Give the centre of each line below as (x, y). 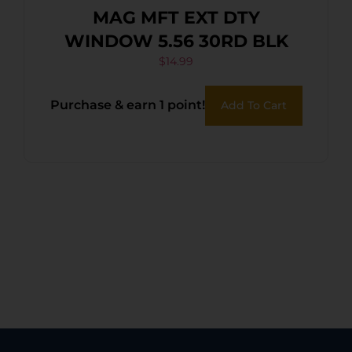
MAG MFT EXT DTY (176, 17)
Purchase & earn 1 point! (127, 104)
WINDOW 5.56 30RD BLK (176, 41)
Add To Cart (253, 105)
